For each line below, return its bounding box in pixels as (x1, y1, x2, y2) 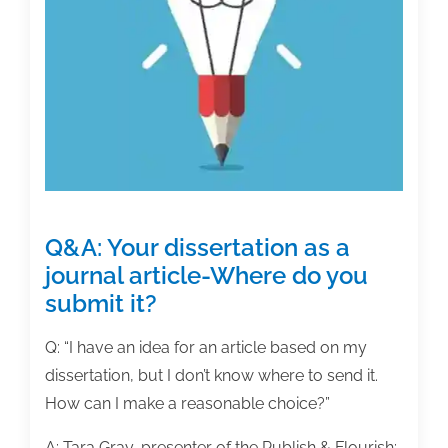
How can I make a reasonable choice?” (45, 394, 330, 414)
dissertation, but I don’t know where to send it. (45, 366, 378, 386)
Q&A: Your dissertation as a (45, 233, 350, 263)
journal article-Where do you (45, 261, 368, 291)
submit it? (45, 289, 157, 319)
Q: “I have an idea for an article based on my (45, 338, 367, 358)
